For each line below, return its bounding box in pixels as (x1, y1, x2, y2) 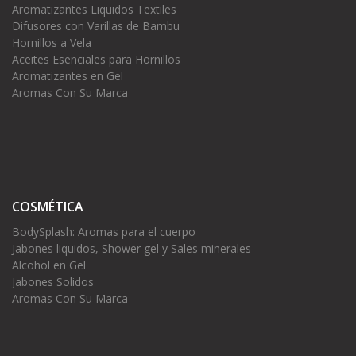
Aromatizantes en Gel (12, 68, 123, 84)
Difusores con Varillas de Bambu (12, 18, 180, 34)
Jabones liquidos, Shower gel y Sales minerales (12, 241, 251, 257)
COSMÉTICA (12, 198, 83, 216)
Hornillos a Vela (12, 35, 91, 51)
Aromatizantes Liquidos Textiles (12, 2, 176, 17)
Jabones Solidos (12, 274, 94, 290)
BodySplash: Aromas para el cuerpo (12, 224, 195, 240)
